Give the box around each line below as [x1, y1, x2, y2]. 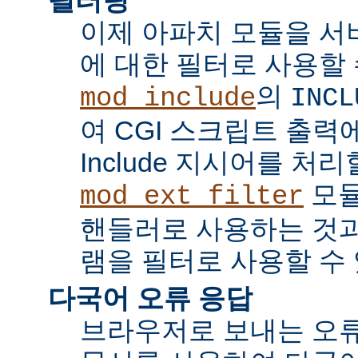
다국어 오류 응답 [48, 282, 253, 313]
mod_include [80, 82, 256, 113]
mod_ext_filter [80, 181, 304, 212]
